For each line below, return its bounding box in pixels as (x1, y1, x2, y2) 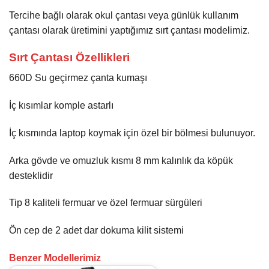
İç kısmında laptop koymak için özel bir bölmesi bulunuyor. (9, 127, 255, 138)
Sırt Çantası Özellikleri (9, 50, 130, 64)
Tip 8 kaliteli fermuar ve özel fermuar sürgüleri (9, 198, 202, 208)
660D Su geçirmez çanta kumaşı (9, 73, 147, 83)
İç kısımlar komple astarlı (9, 100, 113, 110)
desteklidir (9, 170, 53, 181)
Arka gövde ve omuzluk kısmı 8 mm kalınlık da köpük (9, 155, 233, 166)
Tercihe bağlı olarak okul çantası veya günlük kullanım (9, 10, 238, 20)
